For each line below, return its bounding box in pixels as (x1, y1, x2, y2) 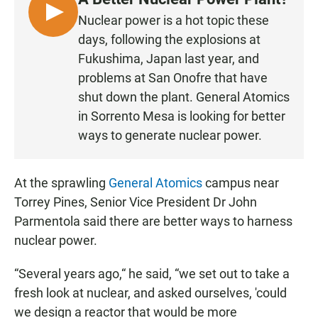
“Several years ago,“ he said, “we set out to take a (14, 265, 290, 281)
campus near (202, 175, 279, 190)
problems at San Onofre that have (78, 70, 268, 85)
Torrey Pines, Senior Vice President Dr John (14, 194, 257, 209)
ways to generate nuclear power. (78, 127, 262, 143)
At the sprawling (14, 175, 109, 190)
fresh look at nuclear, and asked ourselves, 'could (14, 285, 287, 300)
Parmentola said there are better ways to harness (14, 213, 292, 229)
